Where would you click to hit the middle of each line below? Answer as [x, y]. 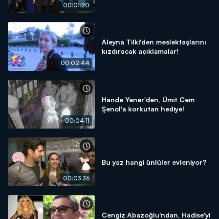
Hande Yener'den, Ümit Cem [148, 99]
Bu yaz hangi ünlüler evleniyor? [154, 162]
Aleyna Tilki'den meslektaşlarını [154, 42]
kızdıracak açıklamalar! [140, 51]
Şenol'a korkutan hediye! [143, 109]
